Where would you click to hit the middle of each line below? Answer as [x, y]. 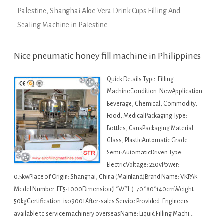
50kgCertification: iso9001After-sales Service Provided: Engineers [101, 202]
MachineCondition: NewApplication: [155, 92]
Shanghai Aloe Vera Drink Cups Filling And [115, 11]
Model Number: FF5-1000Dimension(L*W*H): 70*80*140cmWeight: [104, 189]
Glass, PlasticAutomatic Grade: [148, 141]
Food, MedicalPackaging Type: [147, 116]
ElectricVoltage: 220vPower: [143, 165]
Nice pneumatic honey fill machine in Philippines [107, 56]
